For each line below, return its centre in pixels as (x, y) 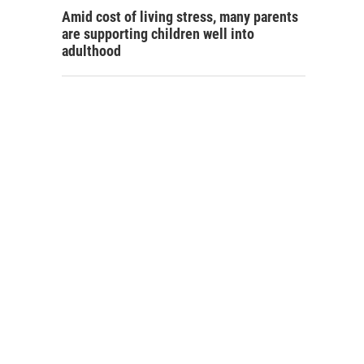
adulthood (91, 51)
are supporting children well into (158, 34)
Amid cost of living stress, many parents (180, 17)
